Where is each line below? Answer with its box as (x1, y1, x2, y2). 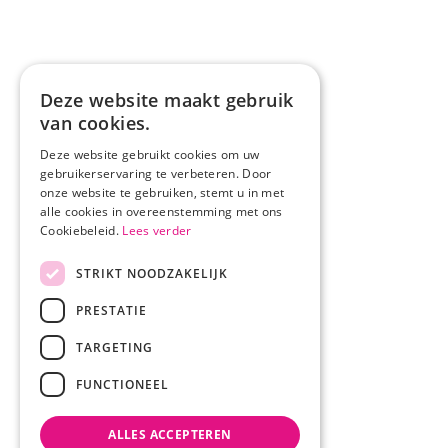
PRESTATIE (76, 301, 147, 319)
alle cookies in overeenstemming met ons (40, 203, 283, 220)
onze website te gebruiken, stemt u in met (40, 184, 285, 201)
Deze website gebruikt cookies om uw (40, 146, 260, 163)
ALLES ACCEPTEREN (108, 426, 232, 443)
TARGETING (76, 338, 153, 356)
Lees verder (122, 222, 192, 239)
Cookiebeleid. (40, 222, 123, 239)
